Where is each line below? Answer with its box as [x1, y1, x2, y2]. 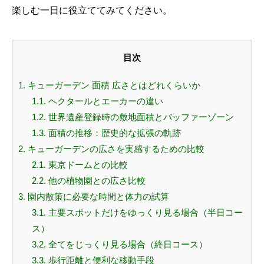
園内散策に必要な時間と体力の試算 [25, 192, 169, 202]
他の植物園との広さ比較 [45, 176, 146, 186]
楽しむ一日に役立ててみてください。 [12, 5, 172, 15]
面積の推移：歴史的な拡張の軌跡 [45, 128, 181, 138]
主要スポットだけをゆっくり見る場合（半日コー [45, 207, 243, 218]
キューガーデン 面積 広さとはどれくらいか [25, 80, 200, 91]
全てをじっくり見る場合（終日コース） [45, 239, 207, 250]
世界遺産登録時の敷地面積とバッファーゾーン [45, 112, 234, 123]
